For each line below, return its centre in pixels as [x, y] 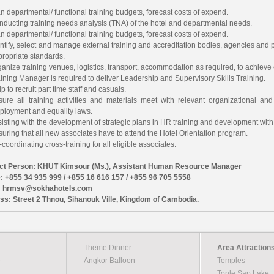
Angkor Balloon [109, 261]
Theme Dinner [108, 248]
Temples [231, 261]
